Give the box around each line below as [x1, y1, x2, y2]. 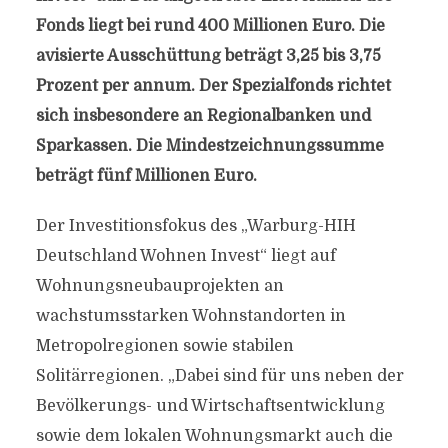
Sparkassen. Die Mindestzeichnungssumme [35, 137, 384, 155]
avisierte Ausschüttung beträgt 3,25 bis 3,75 [35, 47, 381, 65]
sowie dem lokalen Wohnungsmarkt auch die [35, 427, 393, 445]
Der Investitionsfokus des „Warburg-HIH [35, 217, 356, 235]
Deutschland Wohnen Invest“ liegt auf [35, 247, 336, 265]
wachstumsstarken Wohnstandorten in [35, 307, 346, 325]
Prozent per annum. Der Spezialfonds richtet [35, 77, 391, 95]
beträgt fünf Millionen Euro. [35, 167, 257, 185]
